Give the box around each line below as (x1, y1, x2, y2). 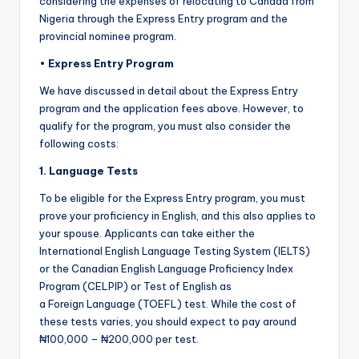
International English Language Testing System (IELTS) (39, 244, 310, 258)
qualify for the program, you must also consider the (39, 119, 291, 133)
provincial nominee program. (39, 30, 176, 43)
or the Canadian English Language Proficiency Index (39, 262, 293, 276)
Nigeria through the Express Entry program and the (39, 12, 288, 26)
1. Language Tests (39, 164, 138, 178)
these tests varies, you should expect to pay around (39, 315, 296, 329)
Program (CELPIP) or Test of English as (39, 280, 232, 293)
